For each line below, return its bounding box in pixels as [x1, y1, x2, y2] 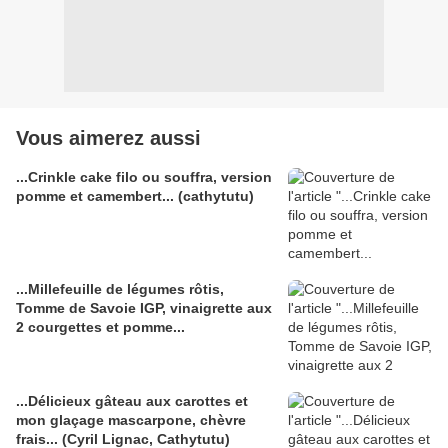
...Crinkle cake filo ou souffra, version [16, 169, 272, 186]
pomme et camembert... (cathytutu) [16, 188, 254, 205]
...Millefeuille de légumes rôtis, [16, 281, 224, 298]
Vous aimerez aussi [16, 127, 201, 150]
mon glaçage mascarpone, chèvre [16, 412, 246, 429]
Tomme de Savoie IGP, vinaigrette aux [16, 300, 272, 317]
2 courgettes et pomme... [16, 319, 185, 336]
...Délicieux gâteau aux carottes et [16, 393, 248, 410]
